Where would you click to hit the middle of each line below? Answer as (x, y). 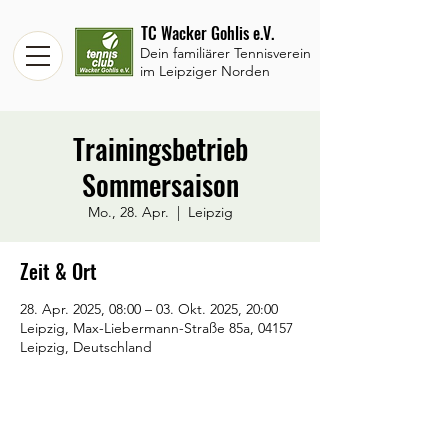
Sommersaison (160, 184)
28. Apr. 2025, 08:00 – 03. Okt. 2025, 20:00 (149, 309)
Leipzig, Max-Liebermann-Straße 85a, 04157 (156, 328)
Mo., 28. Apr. (128, 212)
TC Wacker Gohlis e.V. (207, 33)
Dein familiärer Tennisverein (225, 53)
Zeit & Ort (58, 271)
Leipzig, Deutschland (86, 347)
